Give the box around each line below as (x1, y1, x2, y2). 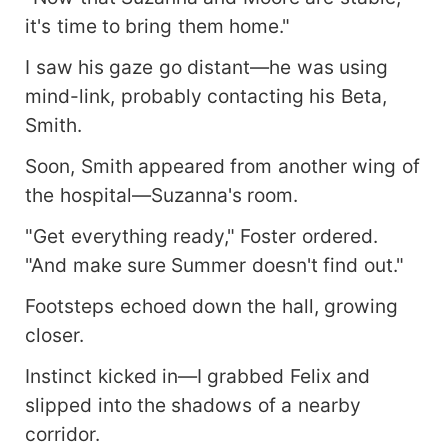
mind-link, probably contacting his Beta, (25, 83, 387, 108)
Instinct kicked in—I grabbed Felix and (25, 363, 371, 388)
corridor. (25, 421, 101, 446)
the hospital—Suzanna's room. (25, 182, 298, 207)
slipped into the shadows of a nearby (25, 392, 361, 417)
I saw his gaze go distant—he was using (25, 54, 389, 79)
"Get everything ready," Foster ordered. (25, 223, 378, 248)
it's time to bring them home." (25, 14, 291, 39)
